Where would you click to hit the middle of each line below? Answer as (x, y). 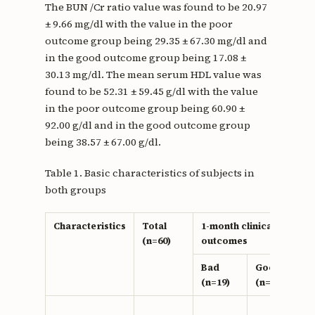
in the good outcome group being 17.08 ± (145, 57)
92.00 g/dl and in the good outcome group (147, 125)
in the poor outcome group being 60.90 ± (144, 108)
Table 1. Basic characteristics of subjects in (149, 173)
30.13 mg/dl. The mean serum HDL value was (153, 74)
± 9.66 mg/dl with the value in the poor (139, 24)
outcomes (224, 241)
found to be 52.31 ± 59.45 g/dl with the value (151, 91)
